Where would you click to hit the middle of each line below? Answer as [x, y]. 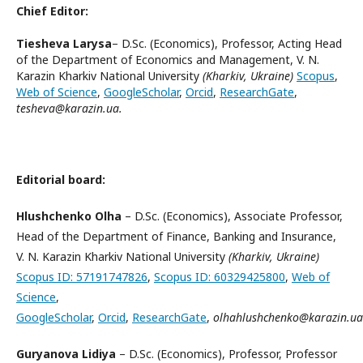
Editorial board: [61, 179]
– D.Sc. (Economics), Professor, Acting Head [227, 43]
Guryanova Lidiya [68, 354]
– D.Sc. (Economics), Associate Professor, [234, 216]
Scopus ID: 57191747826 [82, 277]
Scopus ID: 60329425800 [220, 277]
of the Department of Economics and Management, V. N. [168, 60]
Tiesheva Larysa [64, 43]
